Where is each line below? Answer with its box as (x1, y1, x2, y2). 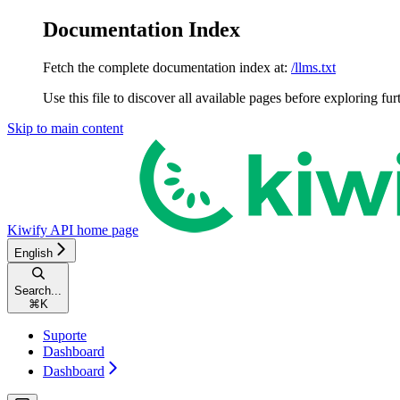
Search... (14, 283, 62, 297)
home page (73, 221, 138, 237)
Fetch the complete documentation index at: (43, 59, 287, 75)
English (14, 246, 53, 260)
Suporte (43, 327, 87, 343)
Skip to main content (7, 120, 123, 136)
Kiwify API (7, 221, 73, 237)
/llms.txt (291, 59, 336, 75)
